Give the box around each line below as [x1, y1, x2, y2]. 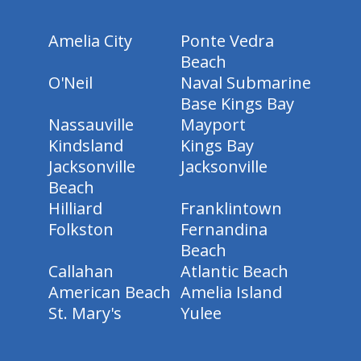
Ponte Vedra [180, 29, 274, 52]
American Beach [48, 280, 171, 303]
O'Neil [48, 71, 93, 93]
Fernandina [180, 218, 268, 240]
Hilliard [48, 197, 102, 219]
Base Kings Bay [180, 92, 294, 114]
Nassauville [48, 113, 134, 135]
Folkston [48, 218, 114, 240]
